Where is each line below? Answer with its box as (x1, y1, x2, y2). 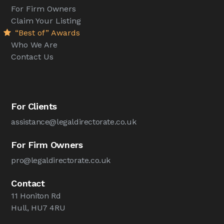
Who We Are (11, 40, 58, 50)
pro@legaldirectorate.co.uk (11, 155, 111, 165)
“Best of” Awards (12, 28, 80, 38)
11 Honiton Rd (11, 191, 61, 201)
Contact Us (11, 52, 54, 62)
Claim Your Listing (11, 16, 81, 26)
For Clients (11, 101, 57, 112)
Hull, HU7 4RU (11, 203, 65, 213)
